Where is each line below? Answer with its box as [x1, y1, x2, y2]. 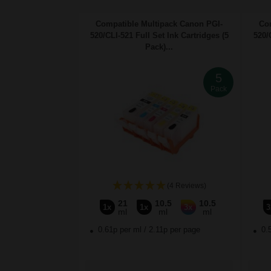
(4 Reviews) [166, 181, 206, 191]
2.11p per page [149, 225, 200, 235]
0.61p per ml [98, 225, 142, 235]
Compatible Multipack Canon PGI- [96, 19, 223, 29]
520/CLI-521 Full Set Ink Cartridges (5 [90, 31, 229, 41]
